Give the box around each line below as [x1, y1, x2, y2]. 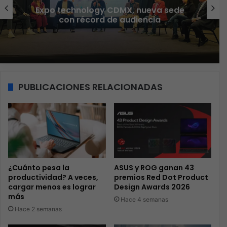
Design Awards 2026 [113, 181, 190, 192]
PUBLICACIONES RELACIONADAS [18, 81, 163, 93]
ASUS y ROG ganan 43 [113, 162, 194, 173]
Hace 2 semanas [15, 205, 62, 213]
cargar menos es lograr [8, 181, 96, 192]
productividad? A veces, [8, 172, 98, 182]
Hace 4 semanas [120, 195, 168, 203]
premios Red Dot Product [113, 172, 208, 182]
